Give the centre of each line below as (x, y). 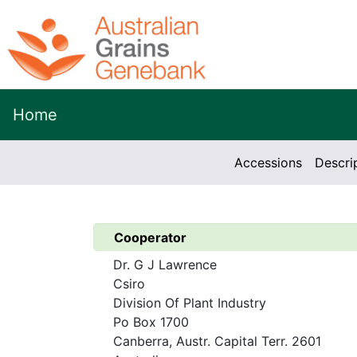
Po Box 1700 (151, 322)
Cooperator (150, 237)
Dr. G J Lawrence (165, 265)
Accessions (268, 163)
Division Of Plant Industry (190, 303)
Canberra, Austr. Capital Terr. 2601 (217, 341)
